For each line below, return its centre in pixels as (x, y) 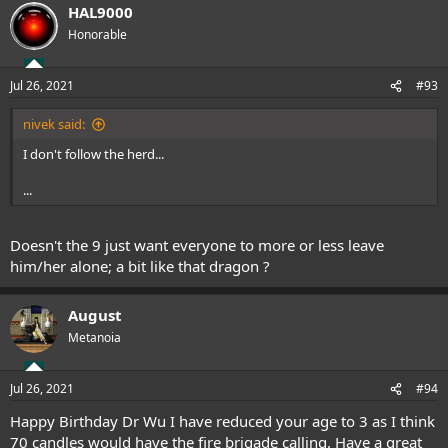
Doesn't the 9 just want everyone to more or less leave (197, 244)
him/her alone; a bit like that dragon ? (140, 265)
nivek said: (54, 124)
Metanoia (94, 337)
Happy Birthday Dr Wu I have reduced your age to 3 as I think (222, 421)
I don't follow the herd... (93, 154)
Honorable (97, 34)
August (95, 314)
